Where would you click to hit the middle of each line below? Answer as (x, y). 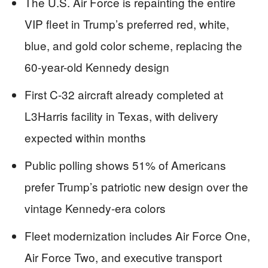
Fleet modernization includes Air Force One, (137, 235)
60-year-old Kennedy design (97, 67)
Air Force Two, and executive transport (123, 257)
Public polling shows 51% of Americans (125, 165)
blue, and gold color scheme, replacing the (133, 45)
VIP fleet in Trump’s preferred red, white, (127, 24)
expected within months (85, 137)
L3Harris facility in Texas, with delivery (121, 116)
